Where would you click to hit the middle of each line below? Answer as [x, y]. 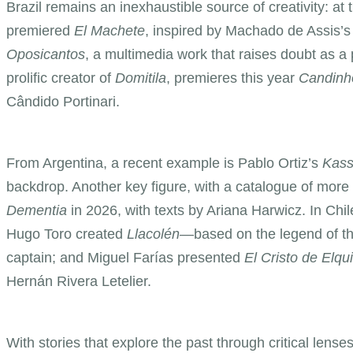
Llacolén [153, 234]
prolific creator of [61, 78]
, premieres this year [232, 78]
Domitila [141, 78]
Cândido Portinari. [63, 101]
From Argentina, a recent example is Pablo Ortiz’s [164, 163]
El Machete [110, 30]
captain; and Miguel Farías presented [125, 257]
